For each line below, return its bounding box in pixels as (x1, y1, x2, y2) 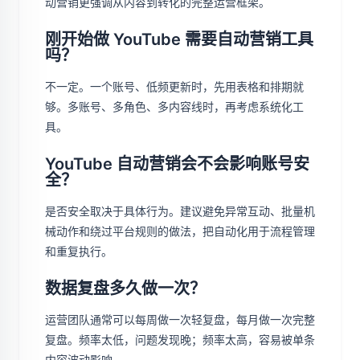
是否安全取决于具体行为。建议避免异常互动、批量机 (45, 204, 315, 219)
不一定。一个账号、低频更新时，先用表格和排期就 (45, 80, 304, 94)
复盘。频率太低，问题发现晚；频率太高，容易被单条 (45, 333, 315, 347)
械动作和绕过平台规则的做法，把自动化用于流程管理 (45, 224, 315, 239)
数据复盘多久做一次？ (45, 279, 206, 299)
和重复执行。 (45, 244, 112, 259)
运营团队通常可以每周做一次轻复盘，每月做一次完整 (45, 313, 315, 327)
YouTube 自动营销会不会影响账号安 (45, 154, 309, 174)
